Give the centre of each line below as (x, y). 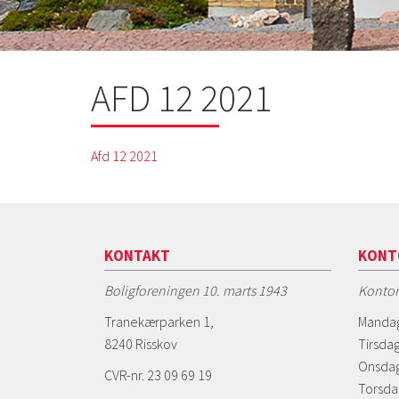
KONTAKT (137, 255)
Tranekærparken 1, (159, 321)
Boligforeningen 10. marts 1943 (195, 290)
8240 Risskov (141, 343)
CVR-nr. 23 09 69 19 (158, 375)
